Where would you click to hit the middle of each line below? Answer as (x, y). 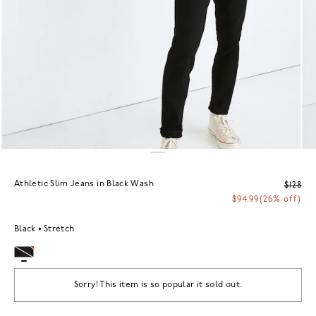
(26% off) (280, 199)
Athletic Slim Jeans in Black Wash (84, 184)
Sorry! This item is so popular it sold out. (158, 285)
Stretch (59, 229)
